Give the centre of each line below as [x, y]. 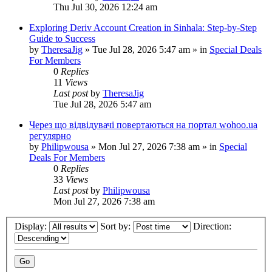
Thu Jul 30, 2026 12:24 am [105, 7]
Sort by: [117, 226]
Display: [32, 226]
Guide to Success [62, 38]
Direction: [213, 226]
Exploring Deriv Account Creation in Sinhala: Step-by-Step [143, 27]
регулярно [50, 135]
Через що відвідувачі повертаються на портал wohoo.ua [143, 124]
